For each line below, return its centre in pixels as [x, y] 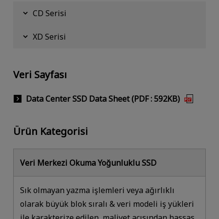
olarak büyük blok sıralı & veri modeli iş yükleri [107, 204]
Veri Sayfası [40, 74]
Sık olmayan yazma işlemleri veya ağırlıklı [98, 190]
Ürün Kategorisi [50, 131]
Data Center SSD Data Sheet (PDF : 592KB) [103, 99]
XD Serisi [49, 36]
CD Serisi [49, 13]
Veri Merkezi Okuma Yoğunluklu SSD [88, 163]
